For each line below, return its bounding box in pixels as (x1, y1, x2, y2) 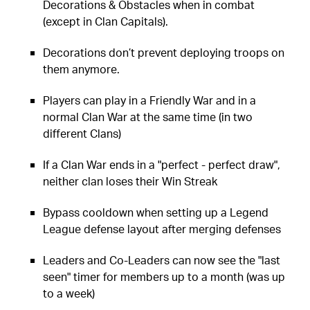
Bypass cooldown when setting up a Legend (43, 204, 269, 219)
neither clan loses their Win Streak (43, 173, 218, 188)
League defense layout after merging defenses (43, 221, 282, 236)
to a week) (43, 285, 95, 300)
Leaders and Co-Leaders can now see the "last (43, 252, 281, 267)
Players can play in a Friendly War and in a (43, 92, 257, 107)
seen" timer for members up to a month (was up (43, 268, 286, 284)
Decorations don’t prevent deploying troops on (43, 44, 285, 60)
